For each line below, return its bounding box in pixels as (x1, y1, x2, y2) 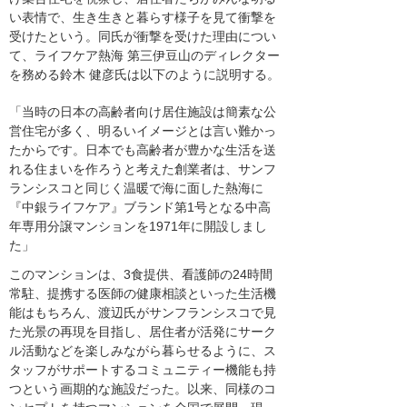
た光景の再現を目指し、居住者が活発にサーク (9, 324, 276, 340)
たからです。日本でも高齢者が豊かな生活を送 (9, 142, 276, 157)
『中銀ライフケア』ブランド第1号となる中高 (9, 199, 271, 214)
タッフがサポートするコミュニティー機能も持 (9, 362, 276, 378)
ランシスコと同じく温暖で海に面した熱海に (9, 180, 263, 195)
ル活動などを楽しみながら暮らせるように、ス (9, 343, 276, 359)
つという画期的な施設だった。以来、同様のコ (9, 382, 276, 397)
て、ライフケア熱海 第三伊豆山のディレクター (9, 47, 280, 63)
